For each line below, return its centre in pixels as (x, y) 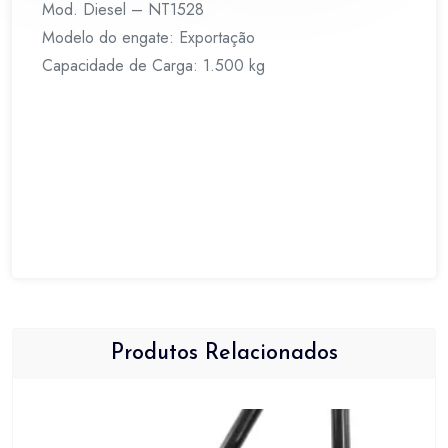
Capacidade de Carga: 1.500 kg (153, 66)
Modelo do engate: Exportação (148, 38)
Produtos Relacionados (224, 354)
